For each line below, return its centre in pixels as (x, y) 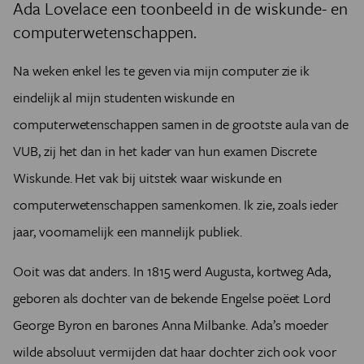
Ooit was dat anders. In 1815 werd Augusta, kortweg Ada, (172, 271)
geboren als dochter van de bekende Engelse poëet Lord (172, 298)
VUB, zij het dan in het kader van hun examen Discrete (165, 151)
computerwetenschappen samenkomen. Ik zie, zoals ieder (176, 204)
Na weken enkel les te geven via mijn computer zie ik (162, 70)
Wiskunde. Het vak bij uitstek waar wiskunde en (147, 178)
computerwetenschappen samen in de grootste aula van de (181, 124)
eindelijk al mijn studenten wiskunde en (124, 97)
